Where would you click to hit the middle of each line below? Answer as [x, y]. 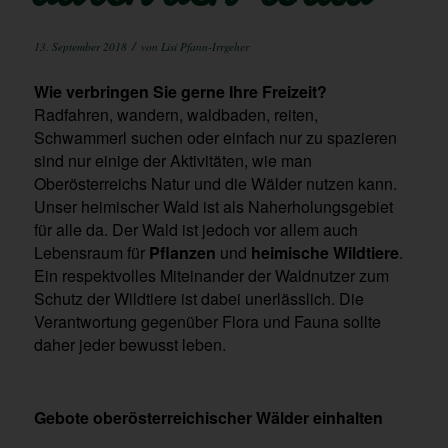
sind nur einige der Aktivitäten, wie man [172, 160]
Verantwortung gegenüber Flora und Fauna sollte [207, 321]
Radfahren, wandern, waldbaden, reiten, [175, 114]
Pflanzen [184, 252]
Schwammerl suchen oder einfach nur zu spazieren [215, 137]
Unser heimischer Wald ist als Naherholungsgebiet [213, 206]
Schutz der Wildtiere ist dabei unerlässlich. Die [198, 298]
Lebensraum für [91, 252]
